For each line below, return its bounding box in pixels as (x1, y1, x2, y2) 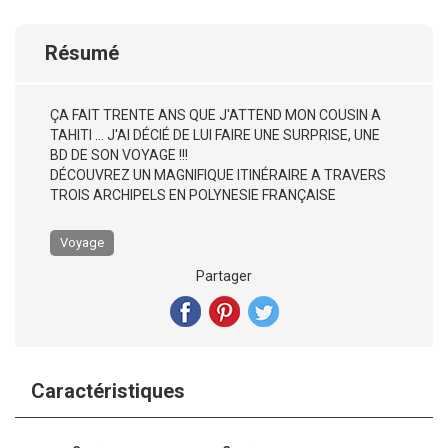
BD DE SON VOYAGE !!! (50, 147, 188, 163)
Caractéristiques (31, 379, 185, 403)
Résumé (45, 41, 119, 65)
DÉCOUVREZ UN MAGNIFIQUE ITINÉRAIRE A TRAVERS (50, 167, 386, 183)
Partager (196, 268, 252, 284)
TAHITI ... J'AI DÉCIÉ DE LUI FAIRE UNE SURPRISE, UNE (50, 127, 380, 143)
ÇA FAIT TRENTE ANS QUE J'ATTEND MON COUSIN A (50, 107, 381, 123)
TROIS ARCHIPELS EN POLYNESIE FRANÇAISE (50, 187, 336, 203)
